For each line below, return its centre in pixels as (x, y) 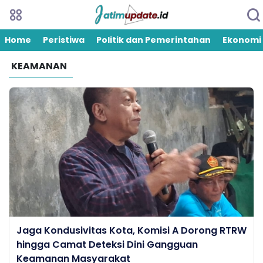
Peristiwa (64, 40)
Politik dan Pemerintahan (154, 40)
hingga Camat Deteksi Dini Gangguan (107, 245)
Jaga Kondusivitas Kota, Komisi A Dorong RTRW (131, 230)
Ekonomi (242, 40)
